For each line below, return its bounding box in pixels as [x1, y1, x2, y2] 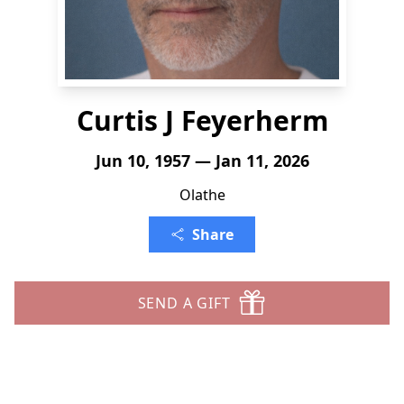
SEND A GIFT [137, 293, 231, 313]
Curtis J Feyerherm [76, 102, 328, 139]
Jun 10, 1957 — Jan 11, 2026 [95, 150, 309, 171]
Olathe [179, 185, 225, 205]
